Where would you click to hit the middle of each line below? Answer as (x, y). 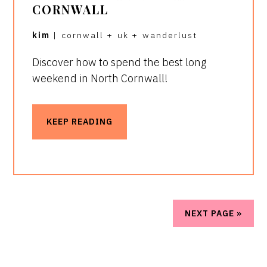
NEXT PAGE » (213, 213)
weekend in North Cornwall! (100, 79)
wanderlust (170, 35)
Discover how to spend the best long (119, 63)
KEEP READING (80, 122)
